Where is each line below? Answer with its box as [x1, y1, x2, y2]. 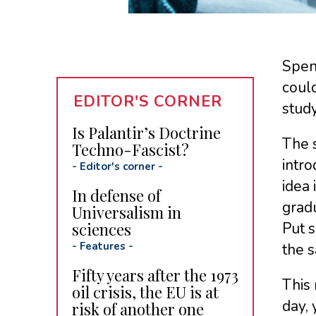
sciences [71, 218, 131, 240]
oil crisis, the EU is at [71, 281, 219, 303]
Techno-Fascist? [71, 138, 189, 160]
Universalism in [71, 201, 181, 223]
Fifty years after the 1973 [71, 264, 238, 286]
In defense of [71, 184, 161, 206]
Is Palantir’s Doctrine [71, 121, 221, 143]
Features [79, 238, 126, 253]
